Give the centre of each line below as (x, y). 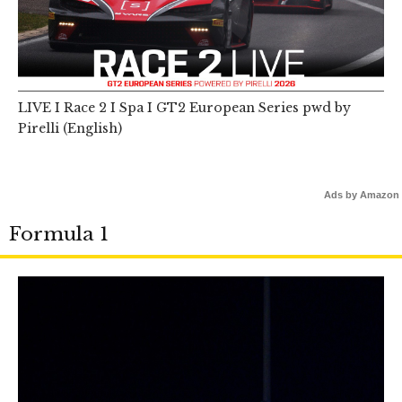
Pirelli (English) (70, 129)
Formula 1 (59, 235)
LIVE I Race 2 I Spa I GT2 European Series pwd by (184, 108)
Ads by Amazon (362, 195)
